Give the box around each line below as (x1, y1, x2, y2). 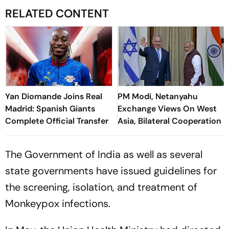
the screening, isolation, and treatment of (5, 180, 197, 194)
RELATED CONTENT (5, 6, 109, 21)
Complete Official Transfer (5, 115, 108, 126)
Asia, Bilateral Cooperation (118, 115, 221, 126)
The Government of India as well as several (5, 147, 202, 161)
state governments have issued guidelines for (5, 164, 217, 177)
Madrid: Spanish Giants (5, 103, 95, 114)
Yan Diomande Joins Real (5, 90, 102, 102)
